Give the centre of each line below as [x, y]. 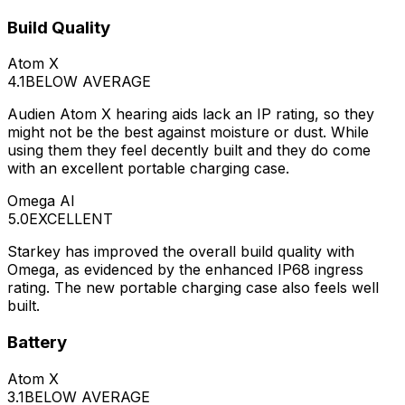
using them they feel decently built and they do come [189, 151]
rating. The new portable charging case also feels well [193, 288]
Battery [37, 342]
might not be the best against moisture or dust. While [188, 132]
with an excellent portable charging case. [148, 169]
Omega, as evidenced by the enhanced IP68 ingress [185, 270]
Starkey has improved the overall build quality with [181, 252]
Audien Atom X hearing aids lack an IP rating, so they [191, 114]
